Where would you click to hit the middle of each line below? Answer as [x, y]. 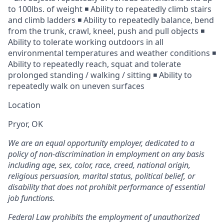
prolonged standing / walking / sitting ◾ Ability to [100, 75]
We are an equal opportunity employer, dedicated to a [101, 143]
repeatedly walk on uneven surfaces [76, 86]
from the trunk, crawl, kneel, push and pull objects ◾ [106, 31]
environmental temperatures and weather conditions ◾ [112, 53]
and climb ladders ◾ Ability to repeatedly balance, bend [111, 20]
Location [24, 105]
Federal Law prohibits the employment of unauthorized [104, 217]
